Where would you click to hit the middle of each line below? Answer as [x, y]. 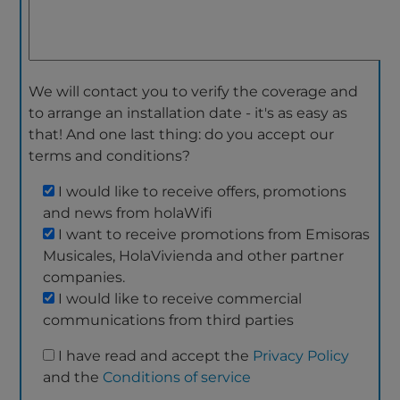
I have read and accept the [156, 356]
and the [73, 378]
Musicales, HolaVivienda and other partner [194, 256]
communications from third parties [169, 321]
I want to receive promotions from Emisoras [214, 235]
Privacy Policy [301, 356]
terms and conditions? [110, 156]
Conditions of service [177, 378]
